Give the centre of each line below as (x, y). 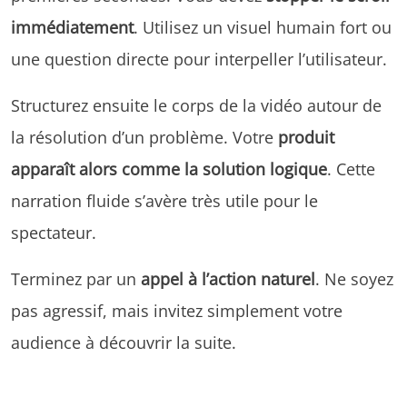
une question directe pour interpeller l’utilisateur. (199, 58)
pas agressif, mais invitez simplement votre (177, 310)
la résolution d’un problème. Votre (144, 136)
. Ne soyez (354, 278)
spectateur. (54, 232)
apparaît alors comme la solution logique (169, 168)
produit (306, 136)
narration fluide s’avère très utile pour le (164, 200)
